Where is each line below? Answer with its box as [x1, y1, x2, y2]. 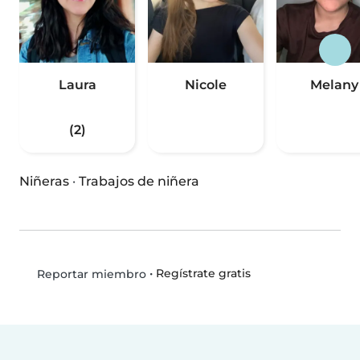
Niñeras [19, 174, 69, 189]
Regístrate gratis [155, 266, 251, 281]
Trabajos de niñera [79, 174, 199, 189]
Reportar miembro [33, 267, 146, 281]
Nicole [185, 77, 227, 92]
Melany [310, 77, 358, 92]
